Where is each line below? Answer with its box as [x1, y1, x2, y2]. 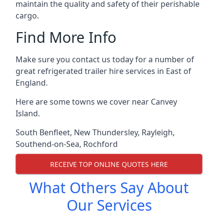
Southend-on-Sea [16, 139, 79, 149]
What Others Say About [29, 178, 189, 198]
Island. [16, 108, 40, 119]
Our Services [66, 195, 152, 215]
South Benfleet [16, 127, 70, 138]
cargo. [16, 10, 39, 21]
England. [16, 77, 48, 88]
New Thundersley [74, 127, 138, 138]
